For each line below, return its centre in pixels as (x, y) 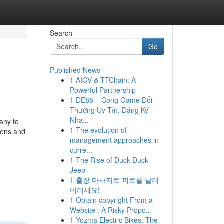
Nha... (79, 120)
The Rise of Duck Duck (112, 160)
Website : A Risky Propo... (111, 210)
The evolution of (101, 130)
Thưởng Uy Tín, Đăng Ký (109, 110)
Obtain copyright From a (114, 200)
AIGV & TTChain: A (106, 80)
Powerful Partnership (103, 90)
